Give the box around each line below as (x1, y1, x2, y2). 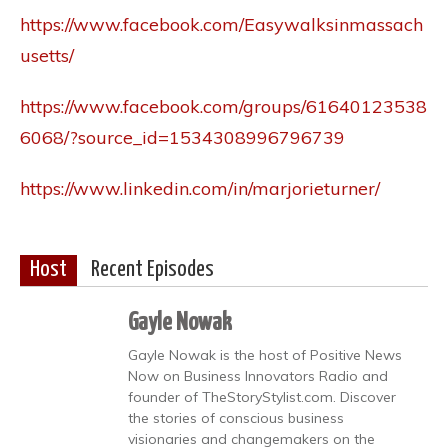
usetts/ (20, 44, 74, 67)
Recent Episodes (91, 259, 214, 281)
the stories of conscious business (128, 409, 344, 427)
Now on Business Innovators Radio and (128, 367, 388, 385)
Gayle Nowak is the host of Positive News (128, 346, 402, 364)
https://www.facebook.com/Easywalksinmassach (20, 13, 423, 36)
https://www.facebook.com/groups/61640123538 (20, 95, 427, 118)
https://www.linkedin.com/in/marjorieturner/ (20, 177, 380, 200)
